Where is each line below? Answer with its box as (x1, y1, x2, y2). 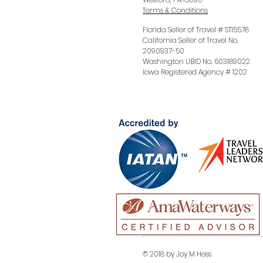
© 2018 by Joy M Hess (143, 249, 211, 259)
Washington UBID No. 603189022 (143, 56, 250, 66)
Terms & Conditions (143, 5, 208, 15)
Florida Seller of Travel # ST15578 (143, 25, 249, 35)
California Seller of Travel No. (143, 35, 238, 45)
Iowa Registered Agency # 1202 (143, 67, 247, 77)
